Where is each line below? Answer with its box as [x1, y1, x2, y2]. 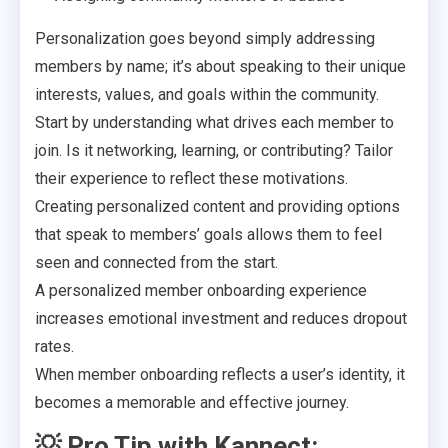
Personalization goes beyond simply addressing [35, 29, 375, 48]
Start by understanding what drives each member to [35, 113, 394, 132]
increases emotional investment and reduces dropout [35, 309, 407, 328]
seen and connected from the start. [35, 253, 278, 272]
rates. [35, 337, 74, 356]
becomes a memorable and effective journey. [35, 393, 349, 412]
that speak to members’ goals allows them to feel [35, 225, 382, 244]
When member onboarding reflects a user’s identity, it [35, 365, 405, 384]
